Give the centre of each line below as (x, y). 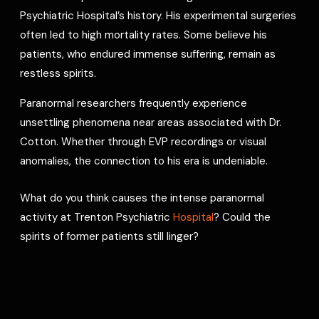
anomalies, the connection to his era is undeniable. (144, 161)
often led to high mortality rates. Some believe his (144, 35)
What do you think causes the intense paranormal (142, 198)
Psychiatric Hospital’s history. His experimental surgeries (158, 15)
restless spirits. (58, 73)
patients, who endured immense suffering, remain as (148, 54)
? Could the (242, 217)
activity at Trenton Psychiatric (97, 217)
